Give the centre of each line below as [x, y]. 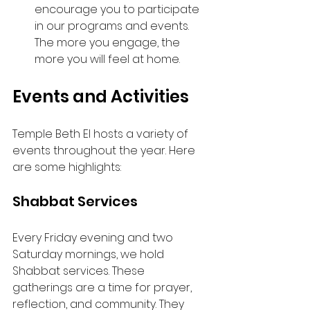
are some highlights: [67, 167]
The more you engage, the [109, 43]
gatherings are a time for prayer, [103, 288]
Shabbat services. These [80, 271]
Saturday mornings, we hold [90, 254]
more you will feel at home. [107, 59]
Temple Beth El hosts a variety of [102, 134]
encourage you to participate [118, 9]
